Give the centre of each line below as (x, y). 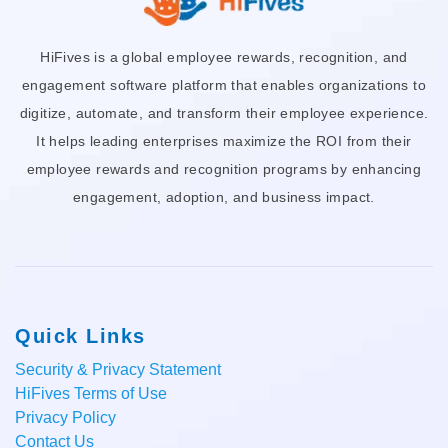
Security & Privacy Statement (118, 369)
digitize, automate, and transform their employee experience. (224, 112)
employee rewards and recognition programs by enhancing (224, 168)
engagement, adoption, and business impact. (224, 196)
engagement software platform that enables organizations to (224, 84)
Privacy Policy (65, 417)
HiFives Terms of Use (91, 393)
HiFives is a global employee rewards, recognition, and (224, 56)
